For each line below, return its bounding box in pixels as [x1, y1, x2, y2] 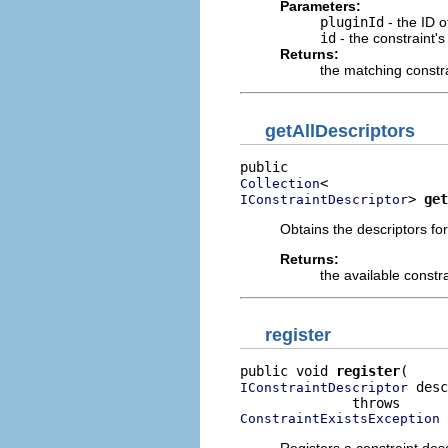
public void [240, 363, 336, 379]
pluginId [320, 14, 384, 30]
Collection [240, 175, 320, 191]
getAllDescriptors [265, 120, 415, 141]
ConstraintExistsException [240, 411, 440, 426]
